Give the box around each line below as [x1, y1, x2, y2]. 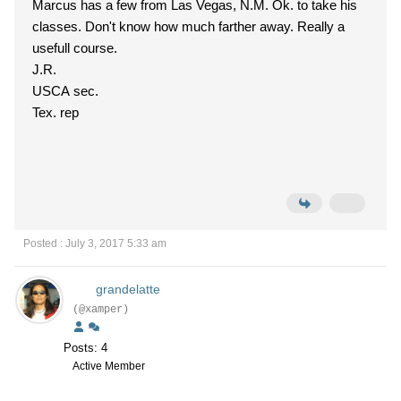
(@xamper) [73, 303, 129, 316]
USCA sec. [32, 83, 98, 98]
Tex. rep [32, 105, 79, 120]
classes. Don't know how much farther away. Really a [32, 19, 85, 34]
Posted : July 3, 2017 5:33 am [23, 237, 166, 250]
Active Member [73, 360, 145, 372]
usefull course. [73, 40, 117, 55]
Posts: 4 [64, 341, 107, 354]
